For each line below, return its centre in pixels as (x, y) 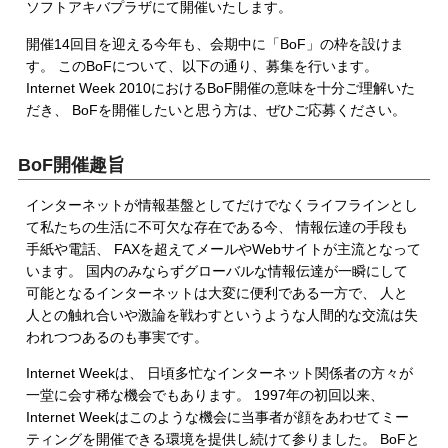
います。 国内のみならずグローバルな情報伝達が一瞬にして (217, 271)
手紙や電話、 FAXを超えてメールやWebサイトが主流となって (224, 249)
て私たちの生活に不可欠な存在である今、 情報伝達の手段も (217, 227)
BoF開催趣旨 (71, 165)
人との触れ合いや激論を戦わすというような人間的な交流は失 (222, 315)
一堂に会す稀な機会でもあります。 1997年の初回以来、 (205, 395)
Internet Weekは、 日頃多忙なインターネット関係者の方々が (220, 373)
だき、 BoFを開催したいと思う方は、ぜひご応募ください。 (216, 109)
